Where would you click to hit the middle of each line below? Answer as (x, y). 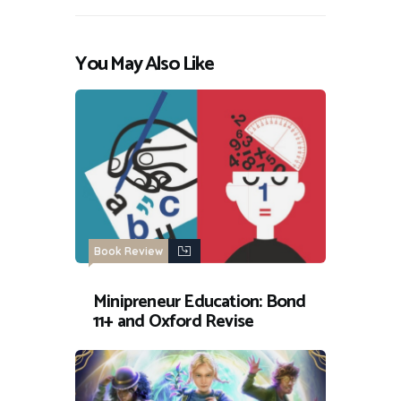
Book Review (128, 252)
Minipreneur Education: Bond (200, 303)
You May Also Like (145, 64)
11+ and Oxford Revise (174, 322)
